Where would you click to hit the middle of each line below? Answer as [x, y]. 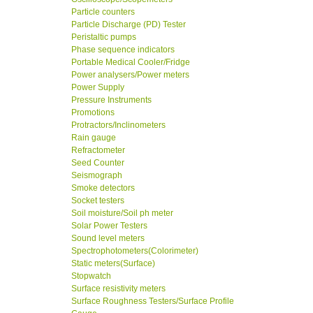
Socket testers [98, 201]
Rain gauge [94, 138]
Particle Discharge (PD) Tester [129, 25]
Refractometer [98, 151]
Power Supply [98, 88]
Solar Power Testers [109, 226]
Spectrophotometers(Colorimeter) [135, 251]
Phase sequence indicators [123, 50]
